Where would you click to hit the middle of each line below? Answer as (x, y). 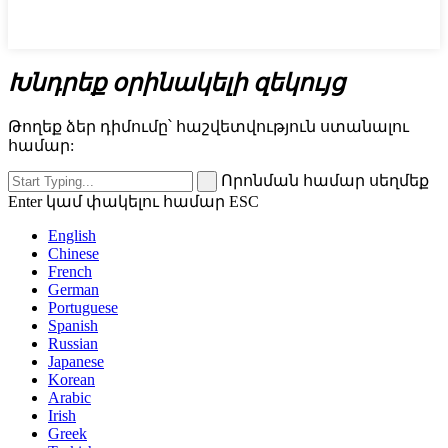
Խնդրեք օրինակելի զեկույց (176, 82)
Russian (73, 343)
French (70, 271)
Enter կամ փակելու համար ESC (133, 201)
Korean (71, 379)
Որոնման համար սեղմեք (325, 180)
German (73, 289)
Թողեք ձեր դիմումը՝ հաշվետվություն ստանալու (208, 126)
